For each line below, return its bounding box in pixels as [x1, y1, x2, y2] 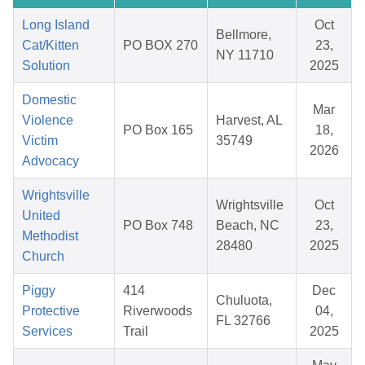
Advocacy [22, 154, 79, 169]
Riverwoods [123, 304, 192, 319]
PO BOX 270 [123, 38, 198, 53]
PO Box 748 [123, 218, 193, 233]
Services [22, 324, 73, 339]
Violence [22, 113, 73, 128]
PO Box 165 [123, 123, 193, 138]
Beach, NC [216, 218, 279, 233]
